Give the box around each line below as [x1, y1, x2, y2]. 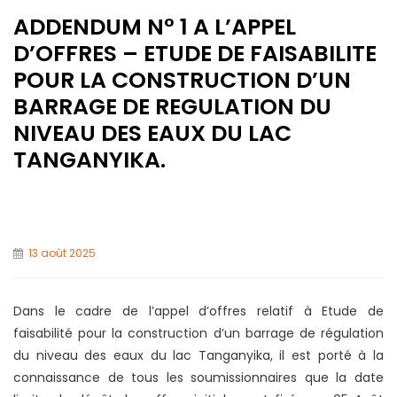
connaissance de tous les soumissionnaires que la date [13, 369, 384, 386]
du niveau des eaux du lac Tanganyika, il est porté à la [13, 346, 384, 364]
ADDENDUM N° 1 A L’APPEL [13, 12, 296, 43]
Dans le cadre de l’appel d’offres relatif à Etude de [13, 302, 384, 320]
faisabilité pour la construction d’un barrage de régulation [13, 324, 384, 342]
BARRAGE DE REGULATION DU [13, 91, 331, 122]
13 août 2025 [28, 245, 96, 261]
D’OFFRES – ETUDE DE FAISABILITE [13, 38, 377, 69]
